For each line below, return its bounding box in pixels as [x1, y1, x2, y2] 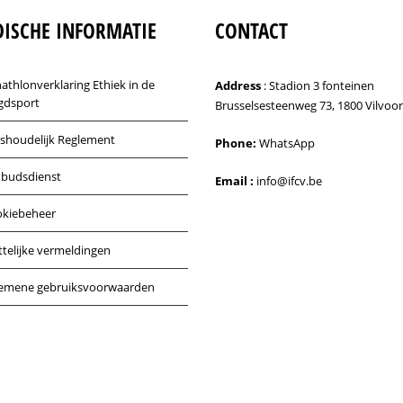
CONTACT [215, 16, 288, 45]
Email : [215, 173, 254, 189]
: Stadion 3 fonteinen [261, 77, 374, 94]
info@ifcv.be [256, 173, 322, 189]
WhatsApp [259, 135, 315, 151]
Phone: [215, 135, 256, 151]
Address [215, 77, 261, 94]
